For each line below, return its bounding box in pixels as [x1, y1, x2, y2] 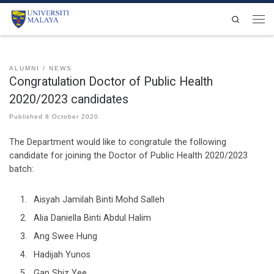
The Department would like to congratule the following [9, 137, 226, 148]
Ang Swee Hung [34, 231, 97, 242]
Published [9, 113, 45, 120]
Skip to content [17, 12, 67, 20]
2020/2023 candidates [9, 92, 128, 106]
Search [240, 14, 264, 23]
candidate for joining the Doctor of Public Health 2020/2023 [9, 150, 248, 161]
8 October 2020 [45, 113, 98, 120]
